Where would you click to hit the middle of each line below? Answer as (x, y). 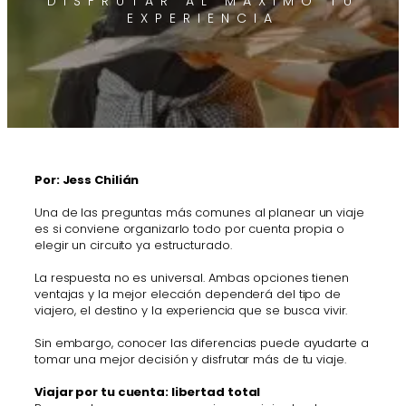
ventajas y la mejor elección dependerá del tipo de (188, 295)
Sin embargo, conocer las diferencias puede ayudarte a (202, 343)
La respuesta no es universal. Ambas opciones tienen (192, 278)
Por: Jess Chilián (87, 180)
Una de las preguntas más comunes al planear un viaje (199, 213)
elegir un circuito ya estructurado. (133, 246)
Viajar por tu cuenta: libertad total (148, 392)
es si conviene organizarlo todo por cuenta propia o (189, 229)
